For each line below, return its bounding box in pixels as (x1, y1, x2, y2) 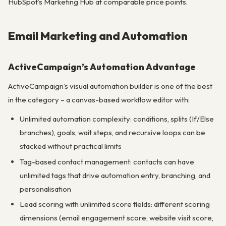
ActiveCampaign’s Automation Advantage (8, 61, 196, 73)
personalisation (19, 184, 71, 194)
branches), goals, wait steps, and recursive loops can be (19, 127, 205, 137)
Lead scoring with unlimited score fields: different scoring (19, 199, 210, 209)
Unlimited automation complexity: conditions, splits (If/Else (19, 114, 214, 124)
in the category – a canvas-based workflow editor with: (8, 94, 190, 104)
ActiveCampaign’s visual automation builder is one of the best (8, 81, 212, 91)
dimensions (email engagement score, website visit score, (19, 213, 213, 223)
